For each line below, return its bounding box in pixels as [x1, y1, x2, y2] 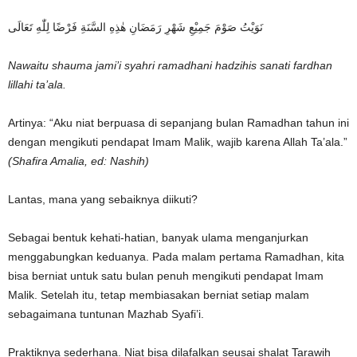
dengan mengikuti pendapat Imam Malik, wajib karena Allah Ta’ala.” [8, 135, 347, 149]
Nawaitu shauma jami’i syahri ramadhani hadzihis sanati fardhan [8, 59, 332, 73]
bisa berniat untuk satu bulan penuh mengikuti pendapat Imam [8, 269, 324, 283]
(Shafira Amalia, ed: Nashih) [8, 155, 149, 168]
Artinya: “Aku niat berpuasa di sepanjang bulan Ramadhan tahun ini [8, 116, 349, 130]
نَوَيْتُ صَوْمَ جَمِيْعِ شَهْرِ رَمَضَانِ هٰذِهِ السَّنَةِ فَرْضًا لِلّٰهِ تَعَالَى [8, 21, 263, 34]
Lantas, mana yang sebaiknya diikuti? [8, 193, 198, 206]
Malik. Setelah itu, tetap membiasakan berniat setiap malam [8, 288, 309, 302]
